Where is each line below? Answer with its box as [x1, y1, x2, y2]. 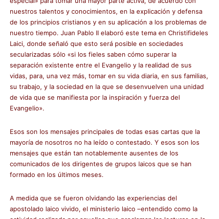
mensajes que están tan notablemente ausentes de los [10, 149, 178, 157]
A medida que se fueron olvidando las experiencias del [10, 194, 177, 202]
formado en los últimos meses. [10, 171, 104, 178]
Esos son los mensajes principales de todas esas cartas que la [10, 128, 200, 135]
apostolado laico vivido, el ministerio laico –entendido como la [10, 205, 197, 213]
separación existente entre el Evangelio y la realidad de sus [10, 61, 192, 69]
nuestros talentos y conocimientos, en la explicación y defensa [10, 7, 202, 15]
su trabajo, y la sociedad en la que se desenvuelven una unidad [10, 83, 204, 90]
